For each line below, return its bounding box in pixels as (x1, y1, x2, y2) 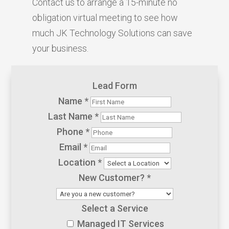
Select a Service (81, 202, 148, 214)
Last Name (48, 110, 95, 122)
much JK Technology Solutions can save (32, 27, 192, 38)
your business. (32, 42, 88, 54)
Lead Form (92, 80, 137, 91)
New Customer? (78, 172, 147, 183)
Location (58, 156, 98, 168)
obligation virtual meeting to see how (32, 12, 178, 23)
